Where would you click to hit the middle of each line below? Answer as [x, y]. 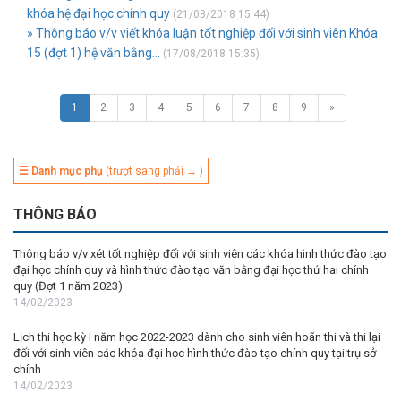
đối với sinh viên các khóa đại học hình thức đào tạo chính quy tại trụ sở [195, 353]
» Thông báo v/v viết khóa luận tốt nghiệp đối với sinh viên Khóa [202, 33]
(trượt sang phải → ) [153, 171]
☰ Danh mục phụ [61, 171]
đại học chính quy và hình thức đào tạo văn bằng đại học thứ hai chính [191, 270]
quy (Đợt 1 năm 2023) [68, 286]
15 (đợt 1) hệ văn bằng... [94, 53]
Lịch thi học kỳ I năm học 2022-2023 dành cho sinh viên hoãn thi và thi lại [197, 337]
